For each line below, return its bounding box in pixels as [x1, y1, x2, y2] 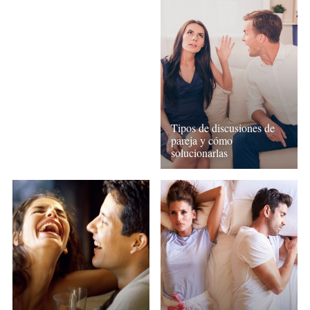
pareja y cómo [171, 132, 233, 147]
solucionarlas [171, 145, 228, 160]
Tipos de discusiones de [171, 120, 275, 135]
